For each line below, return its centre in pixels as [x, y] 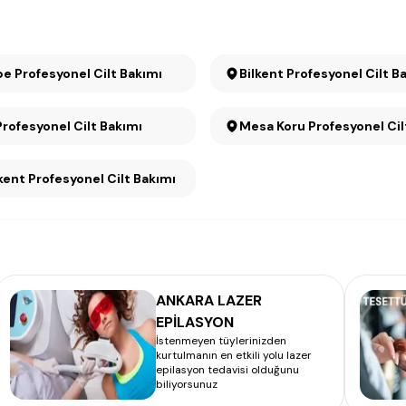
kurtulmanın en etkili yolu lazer [234, 355]
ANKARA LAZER [209, 300]
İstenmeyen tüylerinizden [221, 341]
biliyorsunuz [187, 384]
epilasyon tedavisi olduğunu [227, 370]
